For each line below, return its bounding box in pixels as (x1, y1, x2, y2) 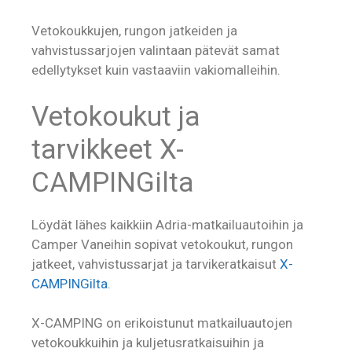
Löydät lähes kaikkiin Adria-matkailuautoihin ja (31, 216, 303, 233)
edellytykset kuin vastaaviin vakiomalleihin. (31, 62, 280, 79)
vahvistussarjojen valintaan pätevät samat (31, 42, 280, 59)
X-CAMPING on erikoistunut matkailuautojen (31, 315, 292, 332)
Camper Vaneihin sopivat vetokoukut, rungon (31, 236, 293, 252)
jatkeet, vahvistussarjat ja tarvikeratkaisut (31, 255, 280, 272)
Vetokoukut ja (31, 100, 200, 133)
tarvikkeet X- (31, 133, 184, 166)
